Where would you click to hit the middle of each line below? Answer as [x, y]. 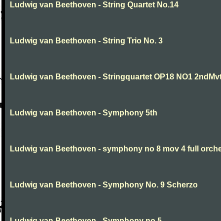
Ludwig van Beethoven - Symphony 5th [84, 113]
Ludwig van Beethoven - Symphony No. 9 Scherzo [104, 185]
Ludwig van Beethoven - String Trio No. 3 [86, 41]
